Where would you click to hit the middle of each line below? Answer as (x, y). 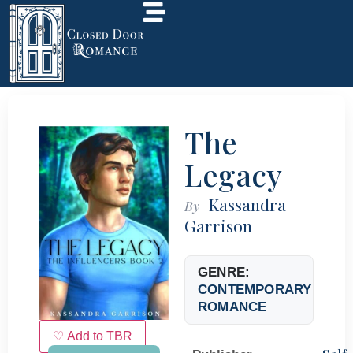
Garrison (218, 225)
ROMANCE (232, 307)
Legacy (233, 174)
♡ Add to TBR (93, 336)
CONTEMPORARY (255, 289)
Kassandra (247, 204)
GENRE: (224, 272)
